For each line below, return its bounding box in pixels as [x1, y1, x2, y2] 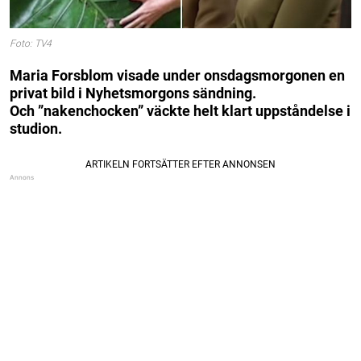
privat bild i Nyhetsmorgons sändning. [10, 84, 256, 102]
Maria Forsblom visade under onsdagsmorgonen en [10, 66, 345, 84]
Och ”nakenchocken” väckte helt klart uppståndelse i [10, 102, 351, 119]
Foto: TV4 [10, 38, 52, 50]
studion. [10, 119, 62, 137]
